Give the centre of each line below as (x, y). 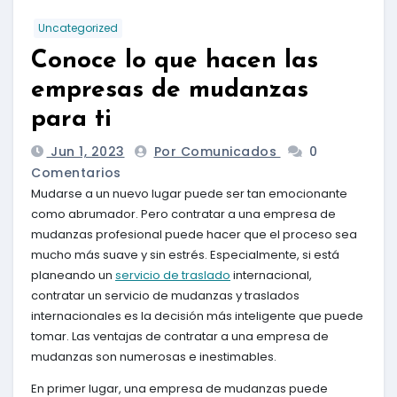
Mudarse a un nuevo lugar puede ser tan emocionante (189, 193)
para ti (71, 120)
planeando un (73, 275)
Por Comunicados (217, 151)
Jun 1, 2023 (86, 151)
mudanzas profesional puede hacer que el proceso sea (194, 234)
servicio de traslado (173, 275)
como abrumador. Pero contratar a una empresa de (183, 214)
